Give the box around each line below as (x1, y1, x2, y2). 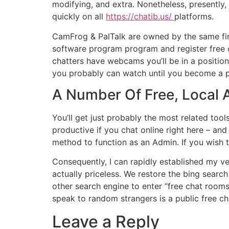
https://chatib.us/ (106, 11, 174, 22)
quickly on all (52, 11, 106, 22)
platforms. (174, 11, 214, 22)
